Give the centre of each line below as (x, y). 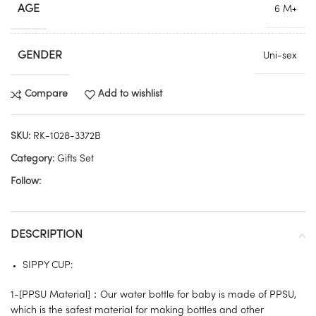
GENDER (40, 55)
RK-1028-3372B (67, 136)
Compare (46, 95)
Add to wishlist (130, 95)
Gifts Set (75, 159)
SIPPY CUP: (48, 265)
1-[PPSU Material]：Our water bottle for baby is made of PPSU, (153, 295)
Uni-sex (280, 56)
